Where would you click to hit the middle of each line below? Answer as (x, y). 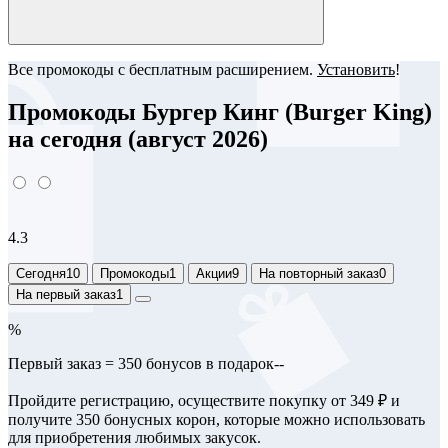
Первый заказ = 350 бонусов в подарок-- (146, 363)
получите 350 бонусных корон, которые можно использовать (216, 419)
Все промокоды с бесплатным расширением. (162, 69)
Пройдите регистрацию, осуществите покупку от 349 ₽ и (204, 400)
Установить (356, 69)
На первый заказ (66, 294)
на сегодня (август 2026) (138, 138)
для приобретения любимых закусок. (134, 437)
